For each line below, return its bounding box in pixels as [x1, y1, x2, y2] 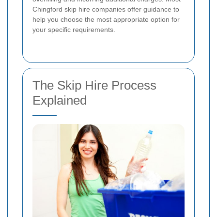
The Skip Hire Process [32, 77, 156, 93]
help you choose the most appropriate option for [32, 15, 180, 23]
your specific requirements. [32, 25, 115, 33]
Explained [32, 93, 87, 108]
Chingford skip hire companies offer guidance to [32, 5, 179, 13]
